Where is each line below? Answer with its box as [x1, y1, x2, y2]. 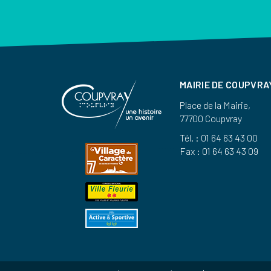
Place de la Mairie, [180, 99, 250, 111]
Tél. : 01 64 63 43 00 [180, 132, 258, 143]
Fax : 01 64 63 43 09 [180, 145, 258, 157]
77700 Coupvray [180, 113, 242, 124]
